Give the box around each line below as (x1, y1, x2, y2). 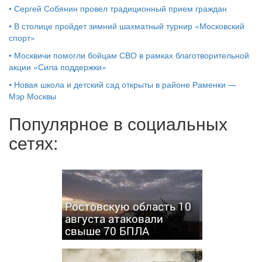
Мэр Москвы (9, 89, 56, 102)
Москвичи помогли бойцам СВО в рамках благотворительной (14, 49, 249, 61)
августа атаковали (64, 211, 163, 226)
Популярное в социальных (9, 110, 227, 136)
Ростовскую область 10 (64, 198, 191, 213)
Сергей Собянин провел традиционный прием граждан (14, 2, 227, 14)
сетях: (9, 129, 58, 155)
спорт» (9, 31, 35, 43)
